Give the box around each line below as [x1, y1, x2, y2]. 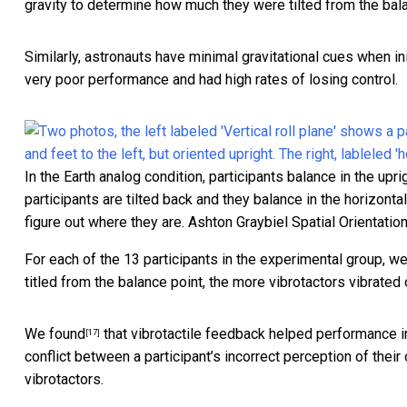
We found [25, 325, 85, 343]
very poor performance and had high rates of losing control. [25, 71, 398, 89]
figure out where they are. [25, 213, 184, 232]
